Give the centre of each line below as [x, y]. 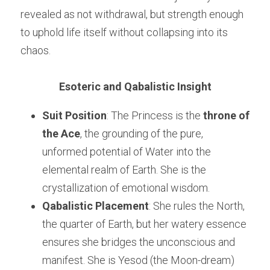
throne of [226, 116]
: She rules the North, [197, 206]
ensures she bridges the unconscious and [139, 242]
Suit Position [74, 116]
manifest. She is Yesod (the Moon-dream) [138, 260]
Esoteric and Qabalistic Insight [135, 87]
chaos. [36, 51]
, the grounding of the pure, [142, 134]
